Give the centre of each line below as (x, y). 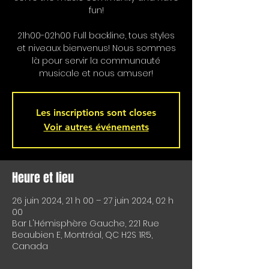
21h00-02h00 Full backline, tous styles (96, 36)
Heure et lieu (43, 178)
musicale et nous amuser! (96, 74)
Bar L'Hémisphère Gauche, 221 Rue (86, 224)
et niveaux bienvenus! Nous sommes (96, 48)
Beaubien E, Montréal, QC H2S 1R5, (82, 235)
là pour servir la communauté (96, 61)
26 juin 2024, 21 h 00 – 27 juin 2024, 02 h (93, 201)
